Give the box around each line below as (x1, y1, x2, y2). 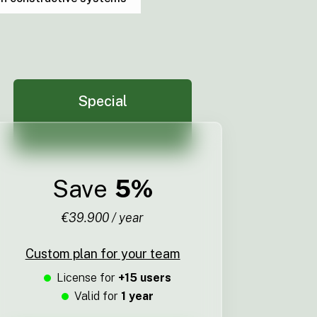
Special (78, 93, 128, 110)
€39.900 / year (62, 210, 144, 226)
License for (57, 271, 119, 285)
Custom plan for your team (25, 246, 180, 262)
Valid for (74, 289, 122, 304)
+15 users (118, 271, 172, 285)
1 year (121, 289, 154, 304)
